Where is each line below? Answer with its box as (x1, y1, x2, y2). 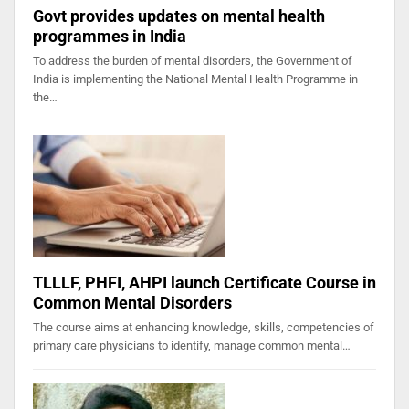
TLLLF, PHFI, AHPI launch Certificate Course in (33, 272, 376, 292)
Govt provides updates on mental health (33, 5, 325, 26)
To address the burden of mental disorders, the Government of (33, 53, 352, 68)
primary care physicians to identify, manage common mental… (33, 338, 351, 352)
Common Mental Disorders (33, 292, 232, 312)
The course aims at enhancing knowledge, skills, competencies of (33, 320, 374, 334)
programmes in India (33, 26, 186, 46)
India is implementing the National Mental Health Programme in (33, 71, 358, 86)
